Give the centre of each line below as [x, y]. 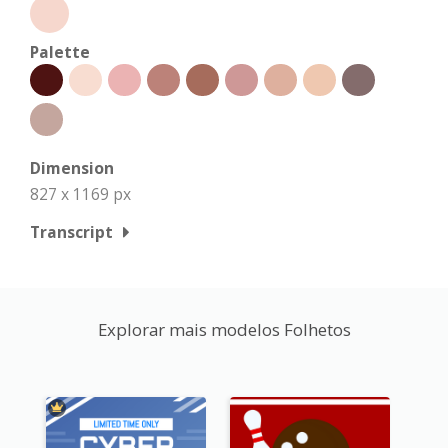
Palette [60, 51]
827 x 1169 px [80, 193]
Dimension [72, 167]
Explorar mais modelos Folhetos [224, 329]
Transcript [71, 231]
